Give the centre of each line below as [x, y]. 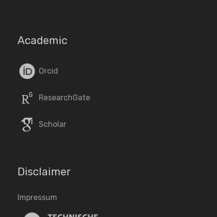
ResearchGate [63, 97]
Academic [42, 41]
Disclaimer [44, 172]
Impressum [37, 198]
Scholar [52, 124]
